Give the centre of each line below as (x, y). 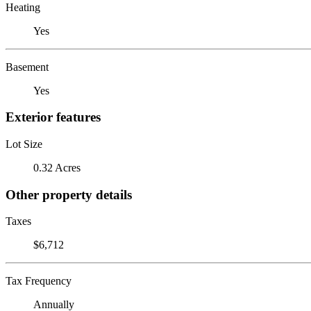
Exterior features (53, 117)
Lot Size (24, 144)
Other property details (69, 194)
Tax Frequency (39, 281)
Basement (27, 67)
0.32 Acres (57, 167)
